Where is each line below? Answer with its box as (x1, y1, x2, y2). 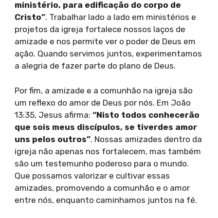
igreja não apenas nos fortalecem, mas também (15, 146, 201, 156)
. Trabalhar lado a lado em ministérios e (45, 12, 196, 22)
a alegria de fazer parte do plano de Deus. (15, 61, 176, 71)
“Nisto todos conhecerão (92, 109, 200, 120)
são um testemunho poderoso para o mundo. (15, 158, 189, 168)
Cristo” (15, 12, 45, 22)
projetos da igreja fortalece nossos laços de (15, 24, 185, 35)
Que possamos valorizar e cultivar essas (15, 170, 170, 181)
